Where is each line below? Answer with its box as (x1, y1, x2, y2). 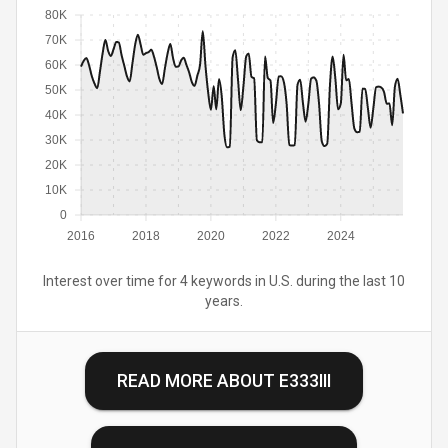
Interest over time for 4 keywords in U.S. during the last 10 (43, 273, 405, 289)
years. (205, 293, 243, 309)
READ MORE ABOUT (117, 371, 279, 391)
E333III (279, 371, 331, 391)
